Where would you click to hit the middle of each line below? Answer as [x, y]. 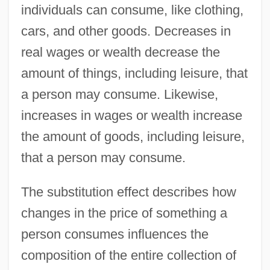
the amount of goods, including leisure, [133, 136]
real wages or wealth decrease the [120, 52]
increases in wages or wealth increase [131, 115]
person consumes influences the [115, 234]
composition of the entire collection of [128, 255]
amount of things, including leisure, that [134, 73]
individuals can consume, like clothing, [132, 10]
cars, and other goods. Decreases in [126, 31]
